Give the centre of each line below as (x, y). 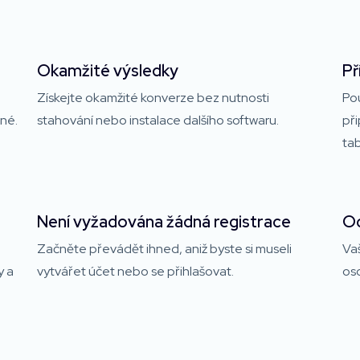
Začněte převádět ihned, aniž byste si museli (164, 248)
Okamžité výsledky (108, 70)
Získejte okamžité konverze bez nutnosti (153, 97)
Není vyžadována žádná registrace (164, 221)
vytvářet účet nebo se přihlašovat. (135, 271)
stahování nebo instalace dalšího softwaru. (158, 120)
